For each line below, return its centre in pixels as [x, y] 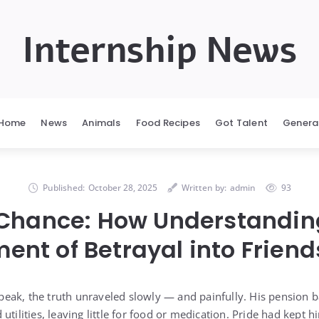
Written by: [204, 188]
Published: [63, 188]
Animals [101, 123]
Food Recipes [168, 123]
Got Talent [242, 123]
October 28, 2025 [122, 188]
